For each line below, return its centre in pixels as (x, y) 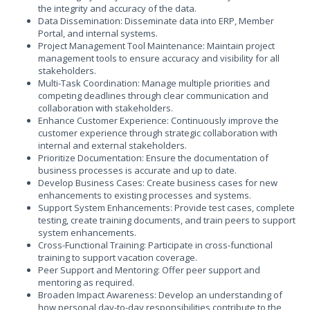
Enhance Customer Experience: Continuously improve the (158, 120)
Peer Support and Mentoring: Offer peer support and (149, 270)
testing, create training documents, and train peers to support (167, 220)
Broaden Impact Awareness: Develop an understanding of (160, 295)
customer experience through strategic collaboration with (158, 133)
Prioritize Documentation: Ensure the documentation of (153, 158)
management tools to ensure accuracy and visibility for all (159, 58)
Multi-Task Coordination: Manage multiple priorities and (154, 83)
